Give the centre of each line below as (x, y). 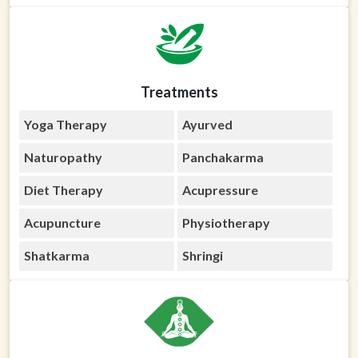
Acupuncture (62, 223)
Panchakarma (223, 157)
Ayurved (207, 124)
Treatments (179, 92)
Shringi (202, 255)
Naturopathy (63, 157)
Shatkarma (57, 255)
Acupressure (220, 190)
